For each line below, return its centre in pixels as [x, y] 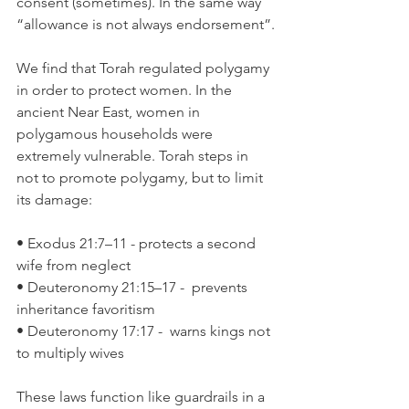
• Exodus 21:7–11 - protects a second [138, 243]
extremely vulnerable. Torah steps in [134, 156]
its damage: [54, 199]
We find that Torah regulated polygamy [145, 68]
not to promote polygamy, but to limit [142, 178]
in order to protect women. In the [126, 90]
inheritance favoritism [86, 309]
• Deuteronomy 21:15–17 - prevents [134, 287]
